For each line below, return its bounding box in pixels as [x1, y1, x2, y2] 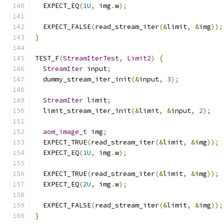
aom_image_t [43, 127, 87, 136]
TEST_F [35, 54, 59, 62]
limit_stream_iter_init [35, 106, 131, 115]
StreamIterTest [63, 54, 119, 62]
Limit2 [127, 54, 151, 62]
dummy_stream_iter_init [35, 75, 131, 83]
